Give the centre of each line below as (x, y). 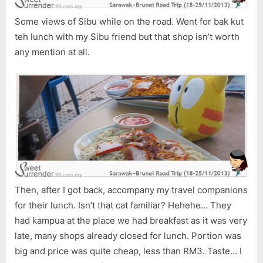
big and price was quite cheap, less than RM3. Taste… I (128, 251)
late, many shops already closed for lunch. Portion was (128, 235)
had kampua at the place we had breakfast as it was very (131, 220)
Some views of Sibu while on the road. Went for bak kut (129, 22)
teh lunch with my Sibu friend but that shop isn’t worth (127, 37)
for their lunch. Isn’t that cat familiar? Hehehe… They (123, 205)
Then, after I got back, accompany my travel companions (131, 190)
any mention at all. (52, 52)
